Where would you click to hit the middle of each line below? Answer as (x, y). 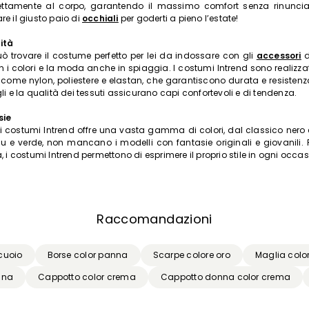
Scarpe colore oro (191, 255)
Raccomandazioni (154, 219)
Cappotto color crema (87, 277)
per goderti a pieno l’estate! (178, 19)
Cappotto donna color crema (226, 277)
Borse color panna (88, 255)
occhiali (100, 19)
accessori (279, 56)
